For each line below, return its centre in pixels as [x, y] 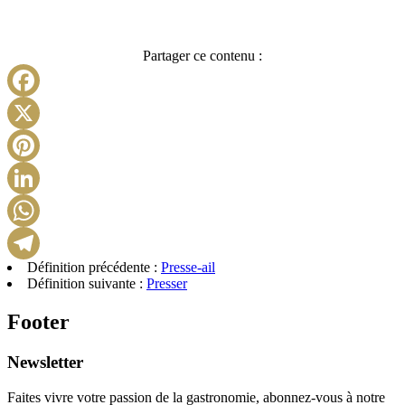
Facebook [231, 111]
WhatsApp [233, 241]
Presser [167, 283]
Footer [38, 321]
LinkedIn [229, 208]
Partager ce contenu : [202, 56]
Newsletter [45, 362]
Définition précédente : [94, 267]
